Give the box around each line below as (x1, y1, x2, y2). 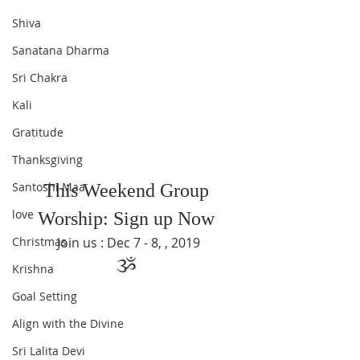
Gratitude (12, 125, 63, 140)
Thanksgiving (12, 152, 83, 167)
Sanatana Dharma (12, 43, 109, 58)
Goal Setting (12, 288, 77, 304)
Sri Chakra (12, 70, 67, 85)
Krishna (12, 261, 54, 276)
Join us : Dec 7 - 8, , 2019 (57, 234, 200, 252)
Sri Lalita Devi (12, 343, 85, 358)
